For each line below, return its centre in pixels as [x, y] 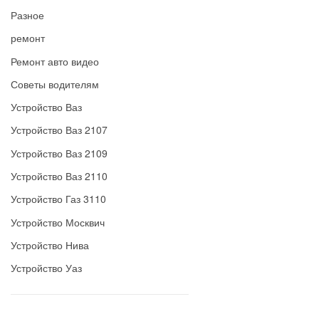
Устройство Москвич [58, 222]
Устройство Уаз [47, 268]
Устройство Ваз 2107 [59, 130]
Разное [28, 15]
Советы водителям [55, 84]
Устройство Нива [50, 245]
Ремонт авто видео [55, 61]
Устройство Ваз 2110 [59, 176]
